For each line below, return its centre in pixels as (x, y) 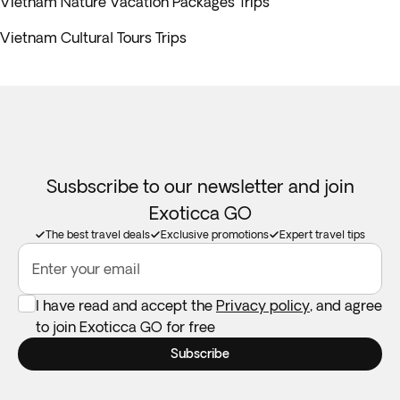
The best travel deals (98, 234)
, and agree (346, 305)
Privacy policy (263, 305)
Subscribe (200, 354)
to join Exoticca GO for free (125, 327)
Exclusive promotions (215, 234)
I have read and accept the (126, 305)
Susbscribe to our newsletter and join (200, 186)
